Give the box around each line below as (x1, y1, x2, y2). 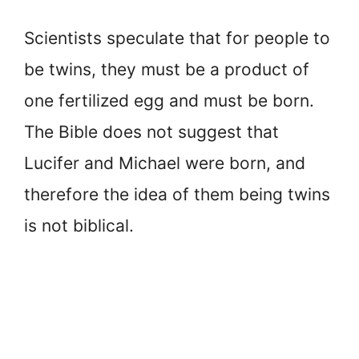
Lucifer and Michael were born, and (24, 153, 305, 174)
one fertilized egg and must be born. (24, 91, 314, 111)
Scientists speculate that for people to (24, 28, 330, 49)
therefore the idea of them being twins (24, 184, 330, 205)
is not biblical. (24, 216, 134, 236)
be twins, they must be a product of (24, 59, 309, 80)
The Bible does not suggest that (24, 122, 279, 143)
